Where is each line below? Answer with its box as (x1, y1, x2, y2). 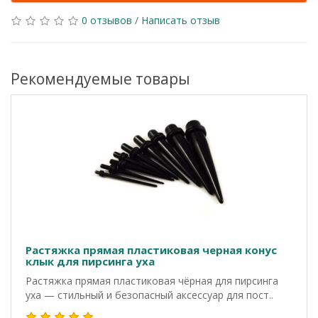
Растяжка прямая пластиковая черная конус (26, 243, 277, 257)
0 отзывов (82, 13, 132, 27)
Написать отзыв (141, 13, 220, 27)
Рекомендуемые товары (11, 69, 190, 89)
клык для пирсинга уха (26, 254, 155, 268)
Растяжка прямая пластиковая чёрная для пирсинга (26, 274, 278, 287)
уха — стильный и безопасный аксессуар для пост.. (26, 288, 273, 302)
